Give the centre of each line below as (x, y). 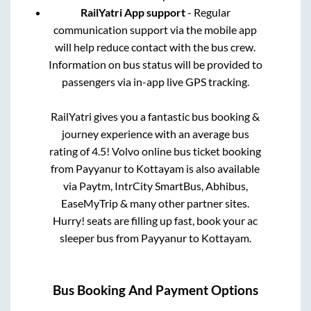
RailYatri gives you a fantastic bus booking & (155, 117)
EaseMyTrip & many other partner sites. (155, 203)
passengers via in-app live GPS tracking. (155, 82)
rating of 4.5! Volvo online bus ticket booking (155, 151)
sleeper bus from (100, 238)
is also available (222, 169)
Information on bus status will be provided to (155, 65)
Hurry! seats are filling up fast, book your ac (155, 221)
